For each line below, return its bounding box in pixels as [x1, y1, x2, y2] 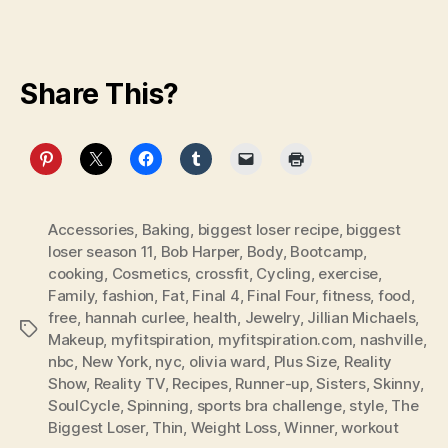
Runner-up [235, 374, 309, 394]
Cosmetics [111, 264, 188, 284]
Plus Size [273, 352, 337, 372]
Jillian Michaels [307, 308, 416, 328]
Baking [141, 220, 191, 240]
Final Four [247, 286, 315, 306]
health [192, 308, 238, 328]
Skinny [373, 374, 420, 394]
